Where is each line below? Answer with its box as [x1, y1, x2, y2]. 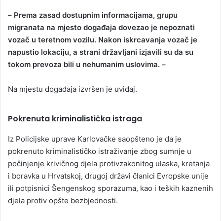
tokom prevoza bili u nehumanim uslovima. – [8, 60, 166, 70]
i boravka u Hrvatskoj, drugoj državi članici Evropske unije [8, 171, 209, 181]
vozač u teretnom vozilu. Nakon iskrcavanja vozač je [8, 35, 197, 45]
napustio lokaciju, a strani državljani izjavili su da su [8, 47, 193, 57]
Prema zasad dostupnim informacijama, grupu [14, 10, 178, 20]
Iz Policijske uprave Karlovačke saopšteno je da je [8, 134, 182, 144]
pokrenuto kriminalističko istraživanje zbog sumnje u [8, 146, 191, 156]
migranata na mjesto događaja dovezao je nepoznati [8, 23, 195, 33]
